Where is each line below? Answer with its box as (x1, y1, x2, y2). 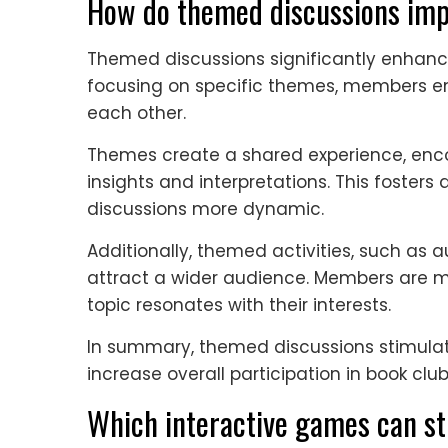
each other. (87, 100, 186, 125)
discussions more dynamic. (87, 196, 324, 221)
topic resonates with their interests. (87, 292, 391, 317)
